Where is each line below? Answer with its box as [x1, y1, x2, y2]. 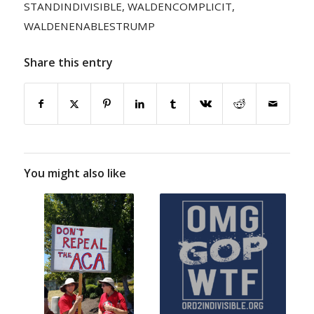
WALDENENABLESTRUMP [23, 19, 155, 34]
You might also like [23, 165, 126, 182]
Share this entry [23, 55, 113, 71]
